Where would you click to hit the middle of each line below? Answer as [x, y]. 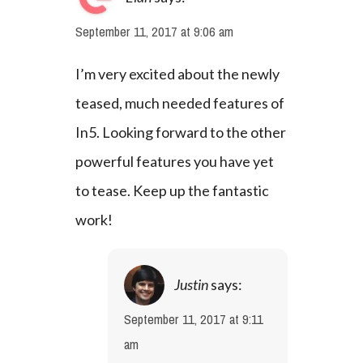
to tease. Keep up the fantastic [172, 190]
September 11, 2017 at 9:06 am [154, 32]
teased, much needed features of [179, 103]
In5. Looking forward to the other [180, 132]
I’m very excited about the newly [177, 74]
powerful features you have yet [174, 161]
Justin [191, 284]
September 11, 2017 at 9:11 [193, 320]
